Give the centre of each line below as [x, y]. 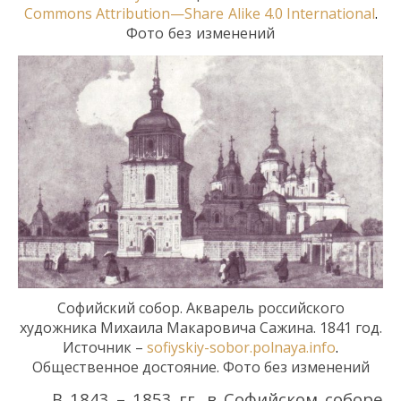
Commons [58, 13]
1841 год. [349, 327]
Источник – [105, 347]
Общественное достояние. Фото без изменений [200, 367]
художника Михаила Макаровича [139, 327]
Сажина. [287, 327]
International [330, 13]
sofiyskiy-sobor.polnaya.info [241, 347]
